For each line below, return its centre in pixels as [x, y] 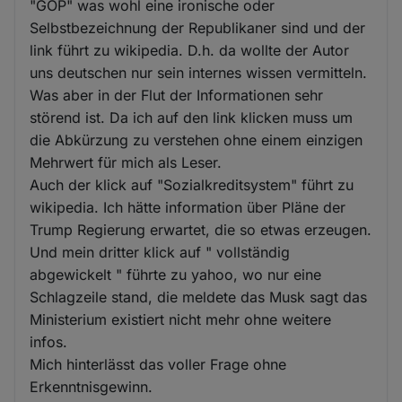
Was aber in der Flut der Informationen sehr [177, 95]
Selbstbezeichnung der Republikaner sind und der [198, 27]
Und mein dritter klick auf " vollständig [160, 252]
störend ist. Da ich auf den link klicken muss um [192, 117]
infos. [49, 341]
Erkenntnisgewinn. [92, 386]
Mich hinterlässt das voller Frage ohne [158, 364]
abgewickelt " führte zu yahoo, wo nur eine [176, 274]
